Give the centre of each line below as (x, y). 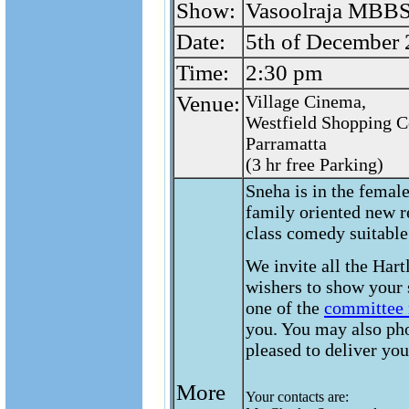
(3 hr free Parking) (315, 164)
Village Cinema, (306, 101)
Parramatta (286, 143)
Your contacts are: (297, 397)
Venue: (208, 104)
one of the (285, 308)
